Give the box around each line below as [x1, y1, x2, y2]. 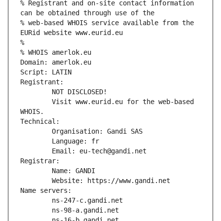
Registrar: [20, 157, 60, 165]
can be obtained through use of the [20, 9, 154, 17]
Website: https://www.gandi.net [52, 177, 170, 185]
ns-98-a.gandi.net [52, 206, 119, 215]
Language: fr [52, 137, 99, 146]
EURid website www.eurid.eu [20, 29, 123, 37]
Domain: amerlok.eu [20, 58, 91, 67]
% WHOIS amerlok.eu [20, 48, 91, 57]
